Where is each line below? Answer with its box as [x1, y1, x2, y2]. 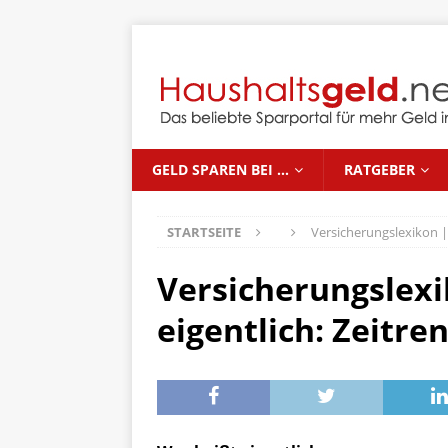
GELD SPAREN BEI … [152, 160, 289, 179]
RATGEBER [344, 160, 415, 179]
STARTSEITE [167, 223, 241, 241]
